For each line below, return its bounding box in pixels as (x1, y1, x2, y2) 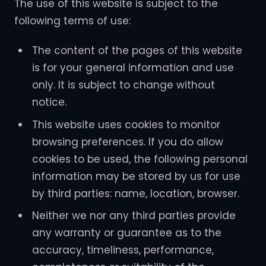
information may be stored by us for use (31, 169, 240, 183)
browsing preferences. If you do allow (31, 134, 223, 149)
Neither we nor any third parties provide (31, 208, 236, 223)
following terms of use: (14, 14, 131, 28)
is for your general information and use (31, 61, 234, 75)
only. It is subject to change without (31, 78, 215, 93)
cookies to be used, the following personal (31, 151, 248, 166)
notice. (31, 95, 66, 110)
